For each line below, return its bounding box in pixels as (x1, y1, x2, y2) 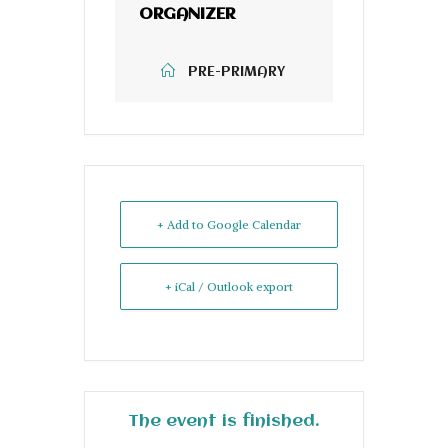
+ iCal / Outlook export (165, 278, 293, 294)
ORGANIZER (139, 5, 235, 23)
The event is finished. (128, 412, 320, 430)
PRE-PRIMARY (188, 64, 285, 79)
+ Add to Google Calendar (157, 216, 301, 232)
